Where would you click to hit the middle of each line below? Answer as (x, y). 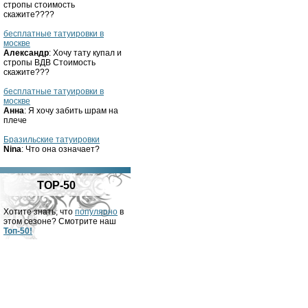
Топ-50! (18, 231)
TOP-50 (56, 185)
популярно (96, 212)
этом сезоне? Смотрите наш (60, 221)
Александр (26, 53)
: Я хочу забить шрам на (71, 111)
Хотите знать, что (39, 212)
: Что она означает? (60, 149)
